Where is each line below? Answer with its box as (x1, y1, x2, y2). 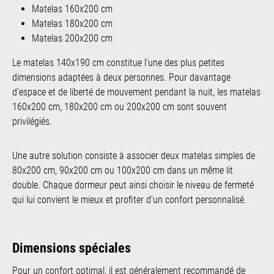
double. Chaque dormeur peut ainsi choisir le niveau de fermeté (12, 179, 254, 191)
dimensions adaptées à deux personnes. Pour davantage (12, 71, 231, 83)
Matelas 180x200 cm (32, 17, 113, 29)
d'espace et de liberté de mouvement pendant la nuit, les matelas (12, 86, 261, 98)
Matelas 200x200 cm (32, 32, 113, 44)
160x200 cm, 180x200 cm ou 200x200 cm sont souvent (12, 100, 227, 113)
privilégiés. (12, 115, 52, 127)
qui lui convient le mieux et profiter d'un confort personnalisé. (12, 193, 246, 206)
